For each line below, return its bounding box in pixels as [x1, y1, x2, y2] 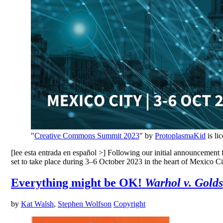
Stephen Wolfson [58, 200, 111, 209]
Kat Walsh [21, 200, 54, 209]
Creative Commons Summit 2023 [34, 131, 139, 140]
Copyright [113, 200, 145, 209]
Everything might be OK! [11, 176, 145, 190]
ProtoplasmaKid [155, 131, 206, 140]
